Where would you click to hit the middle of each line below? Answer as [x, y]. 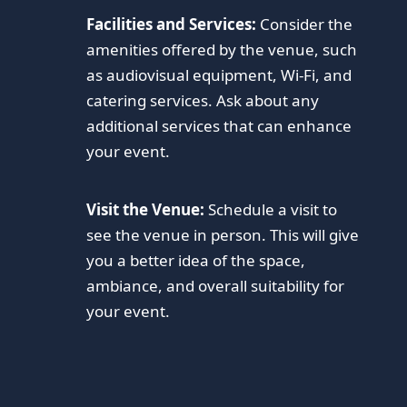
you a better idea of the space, [196, 260]
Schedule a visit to [271, 209]
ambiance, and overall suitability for [216, 285]
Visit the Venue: [146, 209]
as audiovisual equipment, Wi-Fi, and [219, 74]
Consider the [305, 24]
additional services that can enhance [219, 125]
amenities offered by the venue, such [222, 49]
